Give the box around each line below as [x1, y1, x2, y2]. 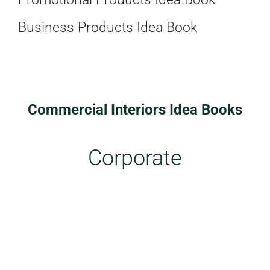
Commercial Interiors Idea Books [28, 101, 242, 118]
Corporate [88, 145, 182, 171]
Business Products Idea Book [18, 19, 197, 36]
